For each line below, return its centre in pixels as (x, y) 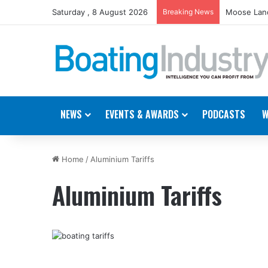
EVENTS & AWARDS (142, 114)
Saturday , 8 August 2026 (100, 12)
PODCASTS (224, 114)
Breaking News (188, 12)
